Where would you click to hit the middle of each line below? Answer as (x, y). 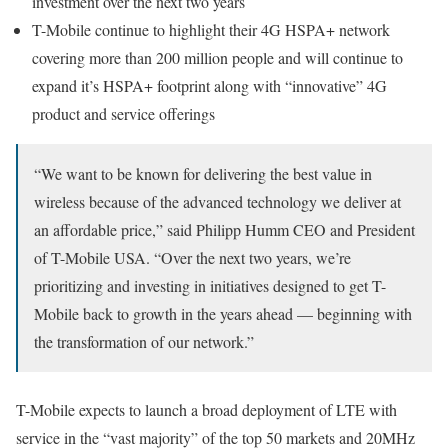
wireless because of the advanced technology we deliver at (217, 202)
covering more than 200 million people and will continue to (217, 58)
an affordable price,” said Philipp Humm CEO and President (224, 230)
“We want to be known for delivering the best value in (203, 174)
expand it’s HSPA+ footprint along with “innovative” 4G (209, 86)
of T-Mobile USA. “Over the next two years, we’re (192, 258)
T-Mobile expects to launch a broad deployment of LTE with (206, 410)
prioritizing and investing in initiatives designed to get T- (210, 286)
